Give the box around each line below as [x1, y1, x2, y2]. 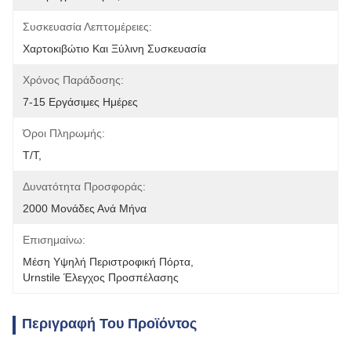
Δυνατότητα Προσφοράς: [23, 180, 146, 193]
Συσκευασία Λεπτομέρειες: [23, 20, 152, 33]
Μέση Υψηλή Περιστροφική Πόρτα [23, 255, 190, 268]
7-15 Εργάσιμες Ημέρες [23, 96, 138, 108]
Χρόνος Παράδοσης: [23, 74, 124, 86]
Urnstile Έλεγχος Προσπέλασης [23, 271, 179, 284]
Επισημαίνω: [23, 233, 85, 246]
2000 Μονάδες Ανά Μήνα [23, 202, 147, 215]
